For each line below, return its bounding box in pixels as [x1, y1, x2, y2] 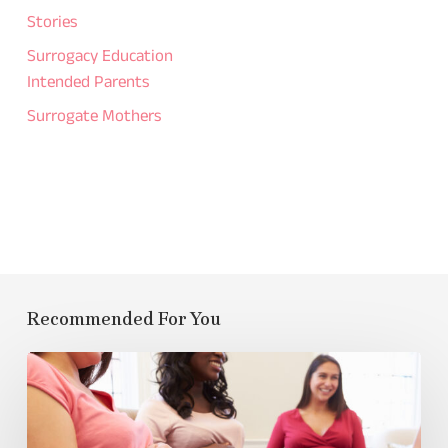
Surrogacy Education [26, 43, 173, 72]
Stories [26, 9, 78, 38]
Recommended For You [26, 307, 221, 331]
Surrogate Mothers [26, 103, 162, 132]
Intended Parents [26, 69, 150, 98]
